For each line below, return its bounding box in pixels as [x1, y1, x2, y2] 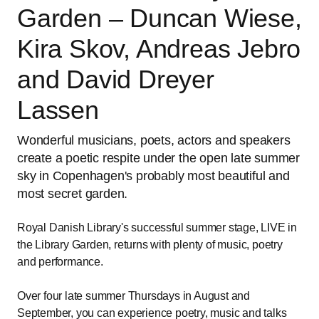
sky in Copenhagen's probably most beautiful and [17, 168, 290, 184]
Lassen [17, 95, 99, 125]
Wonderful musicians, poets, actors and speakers [17, 132, 291, 148]
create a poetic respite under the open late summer [17, 150, 300, 166]
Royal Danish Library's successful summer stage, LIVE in [17, 221, 297, 234]
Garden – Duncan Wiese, [17, 4, 302, 33]
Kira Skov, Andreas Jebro [17, 34, 301, 64]
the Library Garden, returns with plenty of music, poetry [17, 239, 283, 251]
